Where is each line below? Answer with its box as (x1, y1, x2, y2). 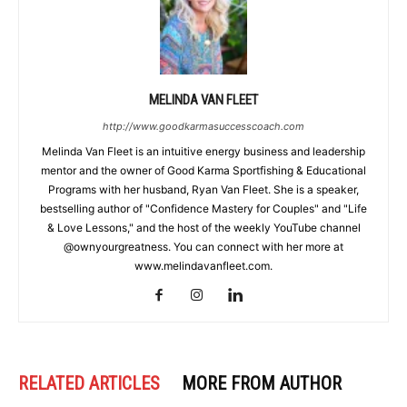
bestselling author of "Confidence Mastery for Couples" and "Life (40, 202, 367, 216)
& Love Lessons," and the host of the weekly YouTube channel (46, 221, 361, 235)
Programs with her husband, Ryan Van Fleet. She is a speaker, (48, 183, 359, 197)
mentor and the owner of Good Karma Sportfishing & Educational (41, 164, 366, 178)
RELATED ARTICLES (18, 372, 160, 395)
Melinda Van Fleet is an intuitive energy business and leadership (42, 144, 365, 159)
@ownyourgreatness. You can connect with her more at (64, 240, 343, 254)
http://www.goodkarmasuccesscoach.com (103, 120, 304, 134)
